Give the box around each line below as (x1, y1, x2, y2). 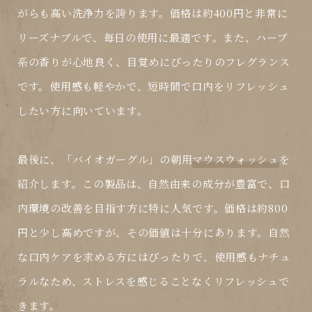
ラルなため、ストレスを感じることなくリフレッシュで (17, 274, 290, 289)
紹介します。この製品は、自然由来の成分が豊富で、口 (17, 176, 290, 192)
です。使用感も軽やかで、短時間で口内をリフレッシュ (17, 79, 290, 94)
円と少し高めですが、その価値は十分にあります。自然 (17, 225, 290, 240)
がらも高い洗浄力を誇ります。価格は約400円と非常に (17, 6, 288, 21)
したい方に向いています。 (17, 103, 148, 118)
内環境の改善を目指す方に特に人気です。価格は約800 (17, 201, 288, 216)
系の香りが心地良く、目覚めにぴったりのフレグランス (17, 54, 290, 70)
